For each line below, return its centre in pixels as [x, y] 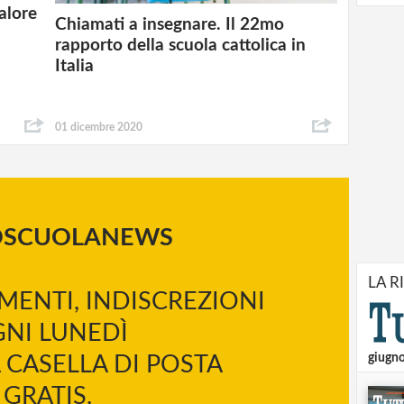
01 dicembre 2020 [99, 128]
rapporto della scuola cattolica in [181, 46]
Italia [77, 67]
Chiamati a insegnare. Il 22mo [170, 25]
